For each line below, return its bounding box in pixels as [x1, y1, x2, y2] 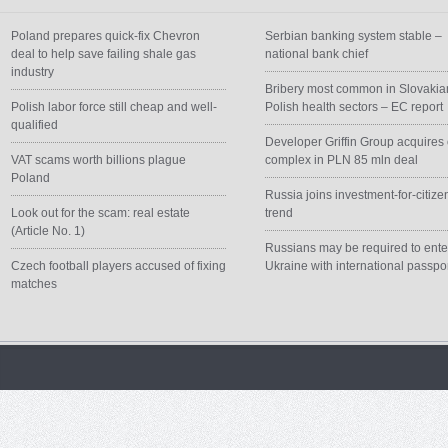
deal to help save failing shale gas [11, 47, 196, 61]
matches [11, 277, 57, 291]
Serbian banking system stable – [265, 29, 443, 43]
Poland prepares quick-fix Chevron [11, 29, 200, 43]
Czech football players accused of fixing [11, 259, 226, 273]
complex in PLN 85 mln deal [265, 153, 419, 167]
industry [11, 65, 54, 79]
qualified [11, 118, 58, 132]
